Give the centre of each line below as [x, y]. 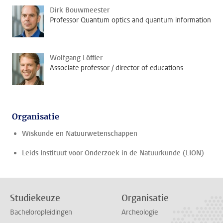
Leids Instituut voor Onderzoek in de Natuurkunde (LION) [113, 153]
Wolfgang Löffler [76, 58]
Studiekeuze [35, 198]
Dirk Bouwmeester [80, 10]
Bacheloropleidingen [41, 213]
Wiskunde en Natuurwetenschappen [80, 134]
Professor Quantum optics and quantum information [130, 20]
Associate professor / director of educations [116, 68]
